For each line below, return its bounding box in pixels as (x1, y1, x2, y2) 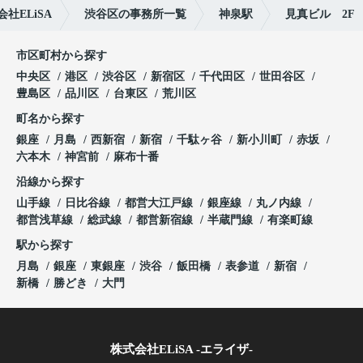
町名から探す (16, 112, 84, 125)
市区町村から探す (16, 49, 107, 62)
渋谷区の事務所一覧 (84, 7, 186, 20)
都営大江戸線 (125, 196, 196, 209)
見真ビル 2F (285, 7, 355, 20)
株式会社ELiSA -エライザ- (110, 342, 253, 356)
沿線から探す (16, 175, 84, 188)
